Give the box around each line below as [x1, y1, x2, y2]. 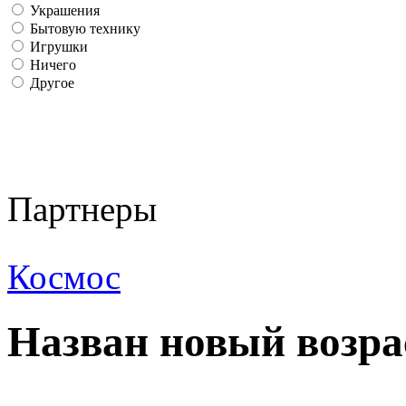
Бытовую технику [26, 21, 140, 37]
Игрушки [26, 39, 88, 55]
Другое [26, 75, 74, 92]
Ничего [26, 57, 76, 73]
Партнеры [7, 189, 157, 229]
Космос [7, 257, 121, 297]
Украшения [26, 3, 100, 19]
